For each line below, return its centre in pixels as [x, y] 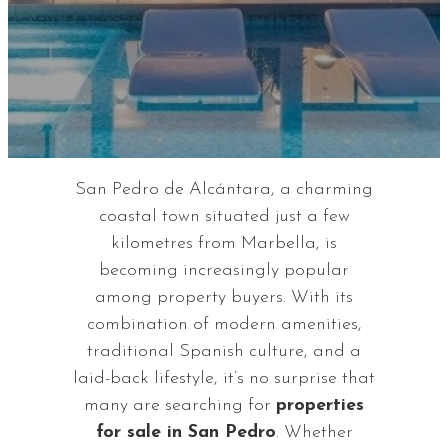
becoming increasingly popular [224, 270]
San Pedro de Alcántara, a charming [224, 189]
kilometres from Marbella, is [224, 243]
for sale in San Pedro [185, 432]
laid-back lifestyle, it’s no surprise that [224, 378]
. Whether [314, 432]
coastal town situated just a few [224, 216]
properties [320, 405]
